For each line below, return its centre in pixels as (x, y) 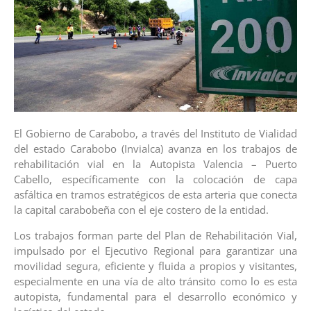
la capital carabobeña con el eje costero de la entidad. (141, 210)
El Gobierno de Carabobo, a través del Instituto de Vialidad (155, 134)
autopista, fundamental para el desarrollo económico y (155, 296)
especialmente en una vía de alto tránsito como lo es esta (155, 281)
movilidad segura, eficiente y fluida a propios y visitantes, (155, 266)
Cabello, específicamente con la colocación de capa (155, 179)
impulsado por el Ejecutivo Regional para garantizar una (155, 250)
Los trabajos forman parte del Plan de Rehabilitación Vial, (155, 235)
